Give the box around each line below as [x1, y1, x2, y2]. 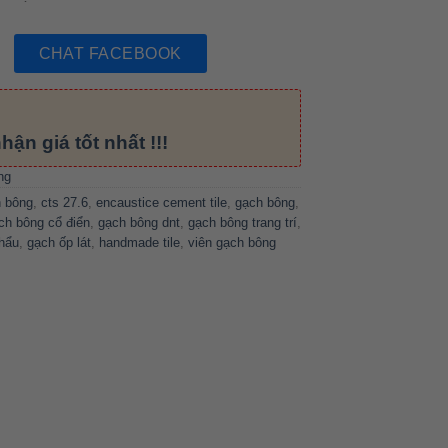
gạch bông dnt [98, 215, 180, 231]
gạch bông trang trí [188, 215, 297, 231]
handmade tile [99, 235, 180, 251]
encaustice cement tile [96, 195, 227, 211]
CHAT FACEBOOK [38, 44, 182, 62]
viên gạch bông [188, 235, 276, 251]
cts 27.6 [41, 195, 88, 211]
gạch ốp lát [27, 235, 91, 251]
